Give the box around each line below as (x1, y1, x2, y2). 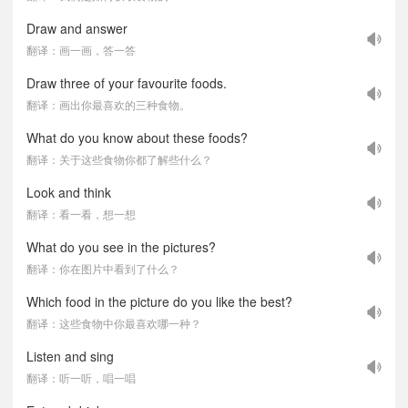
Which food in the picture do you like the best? (26, 292, 292, 311)
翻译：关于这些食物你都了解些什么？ (26, 151, 212, 167)
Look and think (26, 183, 111, 201)
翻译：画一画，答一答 (26, 42, 136, 57)
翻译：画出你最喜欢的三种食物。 (26, 97, 190, 112)
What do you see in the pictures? (26, 238, 216, 256)
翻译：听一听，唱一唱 (26, 370, 136, 385)
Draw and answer (26, 19, 127, 37)
